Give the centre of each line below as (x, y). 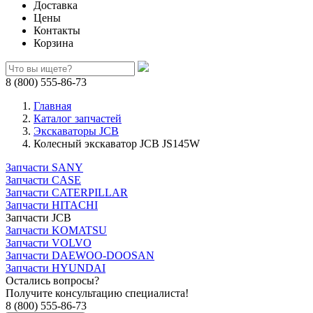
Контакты (57, 30)
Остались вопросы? (52, 281)
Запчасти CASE (43, 180)
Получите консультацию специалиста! (97, 293)
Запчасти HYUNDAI (56, 268)
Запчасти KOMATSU (56, 230)
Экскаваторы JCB (76, 131)
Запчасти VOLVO (49, 243)
